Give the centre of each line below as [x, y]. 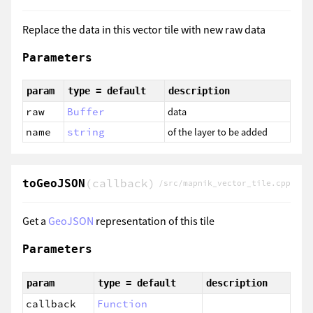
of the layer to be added [218, 132]
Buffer [86, 112]
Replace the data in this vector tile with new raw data [144, 29]
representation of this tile [154, 221]
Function [122, 304]
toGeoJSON [54, 184]
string [86, 132]
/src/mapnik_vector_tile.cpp [225, 183]
